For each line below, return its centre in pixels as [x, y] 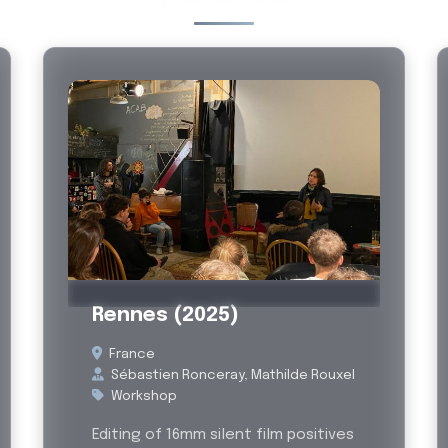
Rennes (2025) [165, 315]
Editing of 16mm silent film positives [222, 435]
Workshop [142, 396]
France [130, 354]
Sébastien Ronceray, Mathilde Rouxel [231, 375]
